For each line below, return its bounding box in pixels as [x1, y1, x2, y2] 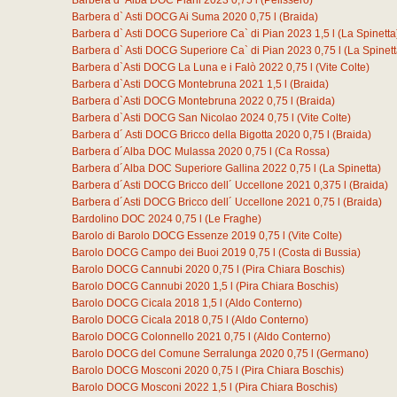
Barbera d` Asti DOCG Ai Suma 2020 [72, 11, 247, 23]
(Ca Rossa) [275, 145, 330, 158]
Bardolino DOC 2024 [72, 213, 173, 225]
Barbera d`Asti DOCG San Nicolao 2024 [72, 112, 265, 124]
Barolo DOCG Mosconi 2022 [72, 381, 209, 393]
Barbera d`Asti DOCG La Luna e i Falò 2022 [72, 61, 284, 74]
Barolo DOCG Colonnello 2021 [72, 331, 222, 343]
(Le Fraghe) [205, 213, 261, 225]
